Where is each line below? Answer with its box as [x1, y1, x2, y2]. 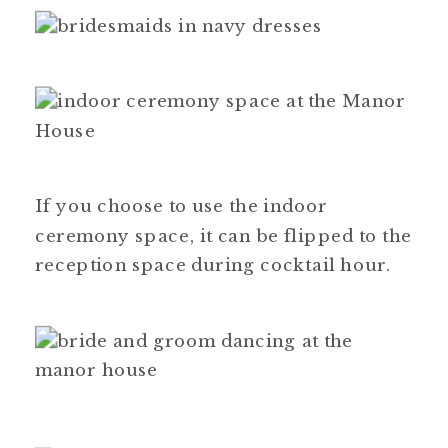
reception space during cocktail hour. [35, 254, 391, 276]
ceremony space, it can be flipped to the [35, 224, 412, 246]
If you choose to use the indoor [35, 195, 328, 217]
